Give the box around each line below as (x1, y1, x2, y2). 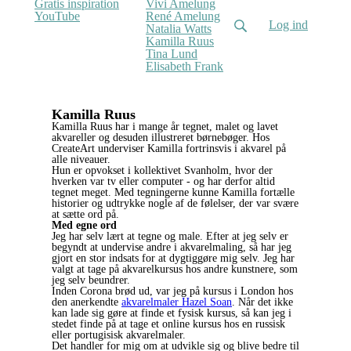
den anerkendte (52, 295, 121, 308)
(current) (213, 33, 255, 47)
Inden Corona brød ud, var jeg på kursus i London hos (52, 284, 293, 297)
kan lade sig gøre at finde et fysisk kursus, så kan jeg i (52, 306, 291, 319)
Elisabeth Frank (146, 59, 223, 73)
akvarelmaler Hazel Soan (121, 295, 232, 308)
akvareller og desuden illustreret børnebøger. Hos (52, 131, 270, 143)
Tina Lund (146, 46, 197, 60)
